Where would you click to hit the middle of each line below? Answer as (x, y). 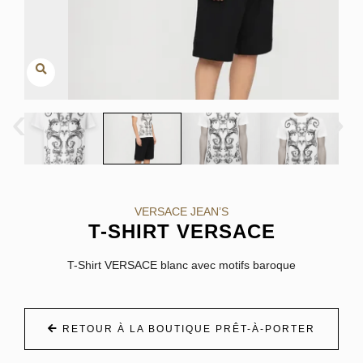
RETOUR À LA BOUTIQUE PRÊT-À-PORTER (187, 329)
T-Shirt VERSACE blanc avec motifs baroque (181, 265)
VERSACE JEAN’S (181, 212)
